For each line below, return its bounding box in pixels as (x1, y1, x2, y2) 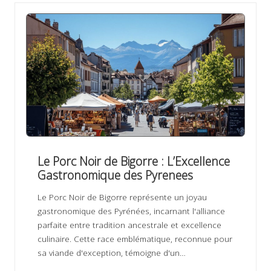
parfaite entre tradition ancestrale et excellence (37, 219, 221, 231)
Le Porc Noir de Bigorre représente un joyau (37, 191, 207, 203)
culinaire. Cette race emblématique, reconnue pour (37, 233, 232, 245)
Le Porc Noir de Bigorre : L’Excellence (37, 153, 230, 170)
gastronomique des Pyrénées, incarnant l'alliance (37, 205, 225, 217)
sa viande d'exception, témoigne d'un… (37, 247, 186, 259)
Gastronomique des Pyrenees (37, 167, 193, 184)
